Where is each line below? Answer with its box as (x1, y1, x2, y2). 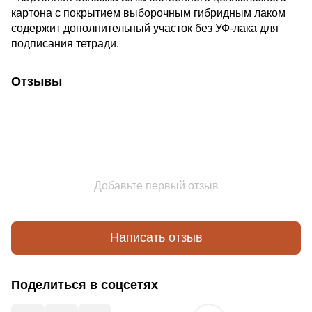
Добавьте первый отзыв (93, 179, 219, 192)
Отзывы (11, 74, 62, 88)
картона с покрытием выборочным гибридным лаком (11, 6, 286, 19)
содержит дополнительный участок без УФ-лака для (11, 22, 279, 34)
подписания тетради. (11, 37, 119, 49)
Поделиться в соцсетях (11, 277, 158, 292)
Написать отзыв (109, 231, 203, 245)
